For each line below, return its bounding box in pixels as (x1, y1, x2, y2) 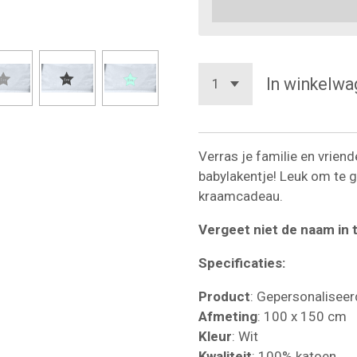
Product (198, 288, 250, 305)
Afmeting (198, 308, 257, 325)
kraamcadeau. (198, 188, 283, 205)
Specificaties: (198, 255, 285, 272)
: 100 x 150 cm (257, 308, 347, 325)
